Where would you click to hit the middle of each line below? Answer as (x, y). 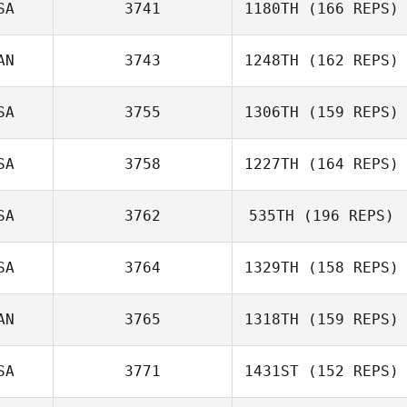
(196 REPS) (344, 216)
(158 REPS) (349, 268)
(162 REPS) (349, 60)
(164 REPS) (349, 164)
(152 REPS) (349, 371)
